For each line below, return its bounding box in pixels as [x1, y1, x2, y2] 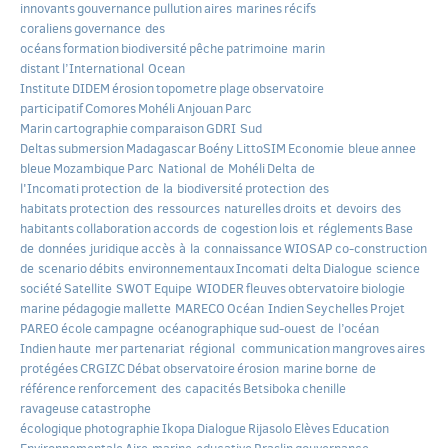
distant [20, 60, 60, 78]
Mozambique [53, 160, 125, 178]
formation [63, 40, 119, 58]
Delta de [267, 160, 315, 178]
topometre [156, 80, 217, 98]
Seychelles [306, 300, 368, 318]
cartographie [54, 120, 128, 138]
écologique [20, 420, 82, 438]
